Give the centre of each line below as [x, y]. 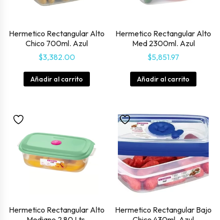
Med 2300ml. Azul [163, 43]
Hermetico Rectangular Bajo [164, 210]
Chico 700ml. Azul [56, 43]
